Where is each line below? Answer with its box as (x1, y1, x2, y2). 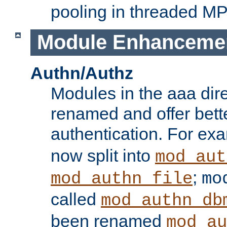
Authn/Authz (30, 63, 133, 83)
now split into (51, 146, 155, 166)
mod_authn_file (51, 169, 193, 189)
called (51, 190, 101, 209)
